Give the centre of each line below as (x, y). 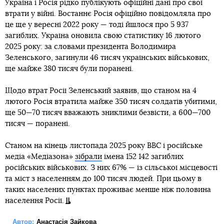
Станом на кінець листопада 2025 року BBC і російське (104, 145)
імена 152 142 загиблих (143, 156)
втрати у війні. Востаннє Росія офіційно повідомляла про (108, 13)
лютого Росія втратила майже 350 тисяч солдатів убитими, (111, 101)
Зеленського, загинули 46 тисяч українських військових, (107, 57)
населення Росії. (34, 200)
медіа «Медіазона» (40, 156)
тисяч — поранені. (37, 123)
